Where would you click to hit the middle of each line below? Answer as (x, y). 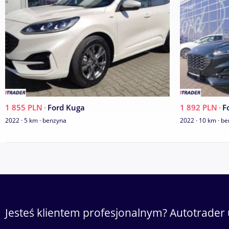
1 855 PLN (24, 108)
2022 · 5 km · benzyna (36, 121)
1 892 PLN (199, 108)
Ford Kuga (66, 108)
